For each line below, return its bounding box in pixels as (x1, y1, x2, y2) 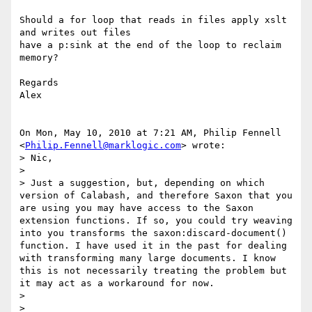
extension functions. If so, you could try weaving (19, 215, 292, 226)
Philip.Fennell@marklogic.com (25, 140, 181, 151)
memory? (19, 52, 58, 63)
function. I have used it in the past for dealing (19, 240, 287, 251)
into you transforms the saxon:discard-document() (19, 228, 287, 239)
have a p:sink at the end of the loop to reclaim (19, 40, 281, 51)
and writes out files (19, 27, 131, 38)
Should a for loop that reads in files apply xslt (19, 15, 287, 26)
